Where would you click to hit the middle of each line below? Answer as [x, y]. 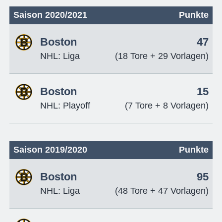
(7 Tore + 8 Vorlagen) [167, 105]
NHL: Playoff [65, 105]
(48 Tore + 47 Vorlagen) [162, 191]
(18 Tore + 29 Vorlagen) [162, 56]
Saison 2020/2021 [50, 15]
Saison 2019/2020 [50, 149]
